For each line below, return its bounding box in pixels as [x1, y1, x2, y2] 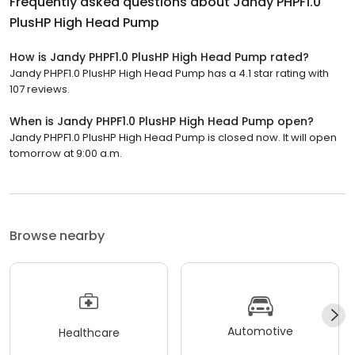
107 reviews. [10, 82, 70, 97]
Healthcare [58, 324, 120, 341]
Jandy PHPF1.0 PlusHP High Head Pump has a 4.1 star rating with [10, 66, 329, 82]
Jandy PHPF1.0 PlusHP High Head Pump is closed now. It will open [10, 130, 337, 146]
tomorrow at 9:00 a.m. [10, 146, 122, 162]
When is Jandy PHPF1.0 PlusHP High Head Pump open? [10, 113, 314, 130]
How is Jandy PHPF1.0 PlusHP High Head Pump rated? [10, 49, 309, 66]
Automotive [227, 323, 293, 339]
